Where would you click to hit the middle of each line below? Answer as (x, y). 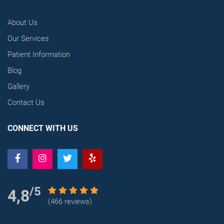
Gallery (18, 87)
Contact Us (26, 103)
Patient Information (39, 55)
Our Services (28, 39)
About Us (22, 23)
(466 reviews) (70, 202)
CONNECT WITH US (43, 128)
